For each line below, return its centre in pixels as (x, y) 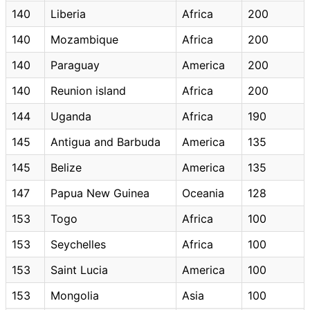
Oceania (203, 193)
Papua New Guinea (100, 193)
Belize (66, 167)
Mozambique (84, 39)
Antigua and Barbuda (106, 142)
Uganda (71, 116)
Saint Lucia (79, 270)
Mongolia (75, 295)
